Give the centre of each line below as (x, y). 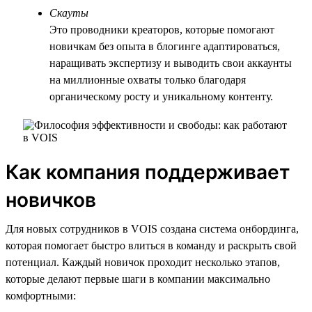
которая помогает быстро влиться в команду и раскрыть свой (151, 245)
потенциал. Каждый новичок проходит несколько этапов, (143, 262)
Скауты (69, 13)
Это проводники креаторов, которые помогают (162, 29)
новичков (51, 200)
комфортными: (41, 295)
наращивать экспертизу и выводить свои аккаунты (171, 63)
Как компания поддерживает (148, 172)
